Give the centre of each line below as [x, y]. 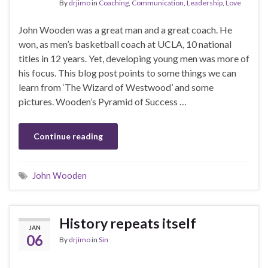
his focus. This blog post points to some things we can [127, 72]
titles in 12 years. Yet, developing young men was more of [134, 58]
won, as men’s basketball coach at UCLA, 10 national [125, 44]
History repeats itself [128, 223]
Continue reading [68, 136]
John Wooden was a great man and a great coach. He [125, 29]
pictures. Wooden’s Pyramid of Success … [103, 101]
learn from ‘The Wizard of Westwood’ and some [116, 87]
